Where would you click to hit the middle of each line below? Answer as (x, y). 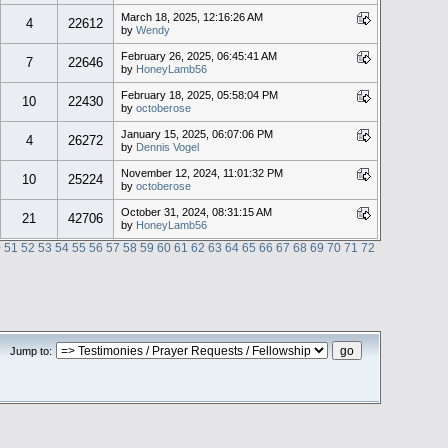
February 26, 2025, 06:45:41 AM (198, 55)
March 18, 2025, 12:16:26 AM (191, 16)
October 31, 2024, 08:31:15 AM (196, 211)
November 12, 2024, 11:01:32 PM (201, 172)
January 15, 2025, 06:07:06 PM (196, 133)
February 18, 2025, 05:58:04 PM (199, 94)
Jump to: (31, 350)
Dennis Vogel (167, 146)
